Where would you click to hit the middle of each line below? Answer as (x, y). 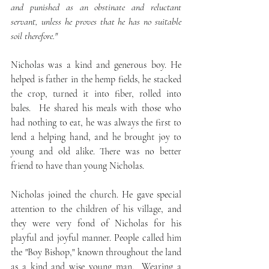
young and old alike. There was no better (96, 152)
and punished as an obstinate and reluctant (96, 8)
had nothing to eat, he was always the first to (96, 123)
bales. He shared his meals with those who (96, 108)
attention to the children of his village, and (96, 209)
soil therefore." (34, 36)
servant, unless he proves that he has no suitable (96, 22)
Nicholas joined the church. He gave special (96, 195)
